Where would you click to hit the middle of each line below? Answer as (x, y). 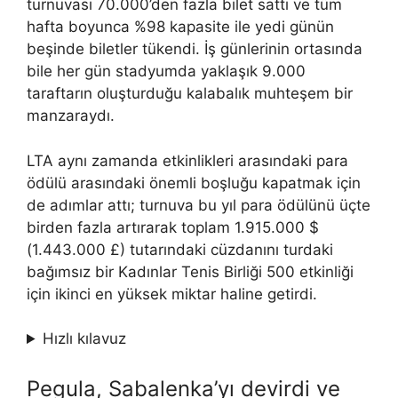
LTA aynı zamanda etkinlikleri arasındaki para (187, 160)
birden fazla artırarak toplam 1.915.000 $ (173, 227)
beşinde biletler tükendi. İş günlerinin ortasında (195, 49)
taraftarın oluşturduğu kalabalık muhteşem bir (190, 94)
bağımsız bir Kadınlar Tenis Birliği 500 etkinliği (190, 271)
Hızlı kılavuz (85, 339)
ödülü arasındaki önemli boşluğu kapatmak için (194, 183)
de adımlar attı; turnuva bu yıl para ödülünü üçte (199, 205)
